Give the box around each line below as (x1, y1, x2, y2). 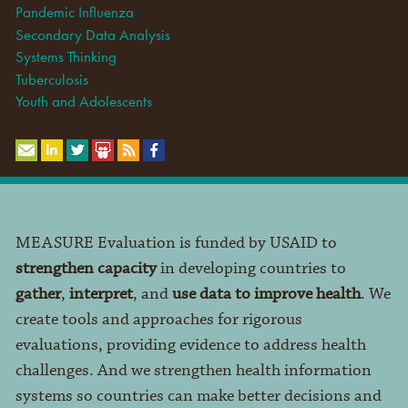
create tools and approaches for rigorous (15, 308, 302, 331)
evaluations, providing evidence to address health (15, 333, 366, 356)
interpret (68, 282, 133, 305)
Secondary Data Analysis (15, 24, 170, 45)
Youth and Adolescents (15, 91, 152, 112)
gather (15, 282, 61, 305)
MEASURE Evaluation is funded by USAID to (15, 231, 337, 254)
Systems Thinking (15, 46, 117, 67)
